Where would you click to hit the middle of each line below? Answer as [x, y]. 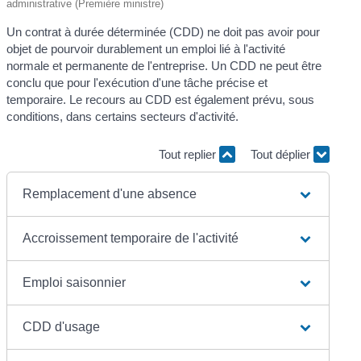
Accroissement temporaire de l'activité [131, 238]
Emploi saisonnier [75, 282]
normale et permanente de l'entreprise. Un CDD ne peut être [164, 65]
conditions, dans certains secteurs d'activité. [123, 116]
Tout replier [189, 155]
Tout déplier [282, 155]
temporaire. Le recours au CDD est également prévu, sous [161, 99]
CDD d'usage [62, 326]
